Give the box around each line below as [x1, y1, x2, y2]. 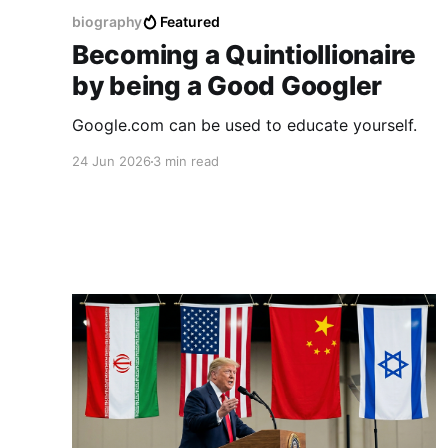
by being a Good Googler [72, 70, 383, 102]
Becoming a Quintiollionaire [72, 39, 416, 71]
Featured [160, 13, 220, 31]
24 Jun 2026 [72, 153, 151, 170]
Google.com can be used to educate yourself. [72, 115, 417, 136]
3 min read [153, 153, 219, 170]
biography [72, 13, 143, 31]
